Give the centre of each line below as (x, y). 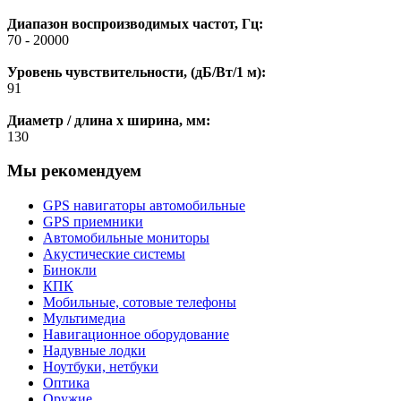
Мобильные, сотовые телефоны (140, 303)
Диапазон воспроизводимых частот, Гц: (135, 23)
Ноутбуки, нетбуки (101, 367)
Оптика (66, 383)
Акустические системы (114, 254)
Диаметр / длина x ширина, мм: (109, 120)
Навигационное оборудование (136, 335)
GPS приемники (93, 222)
